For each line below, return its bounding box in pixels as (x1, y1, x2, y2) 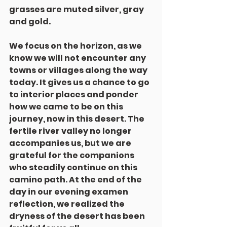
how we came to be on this (9, 101, 125, 112)
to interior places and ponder (9, 89, 140, 100)
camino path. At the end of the (9, 174, 143, 185)
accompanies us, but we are (9, 137, 133, 149)
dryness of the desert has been (9, 210, 146, 222)
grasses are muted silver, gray (9, 4, 145, 15)
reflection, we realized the (9, 198, 126, 210)
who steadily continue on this (9, 162, 139, 173)
